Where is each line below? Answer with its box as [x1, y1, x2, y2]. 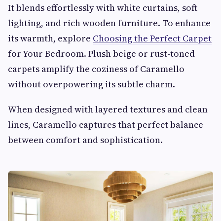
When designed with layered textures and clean [8, 103, 208, 115]
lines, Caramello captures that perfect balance [8, 118, 203, 131]
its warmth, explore [8, 32, 93, 44]
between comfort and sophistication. [8, 133, 163, 146]
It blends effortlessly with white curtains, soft [8, 1, 197, 14]
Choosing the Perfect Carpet [93, 32, 212, 44]
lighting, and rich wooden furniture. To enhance [8, 16, 211, 29]
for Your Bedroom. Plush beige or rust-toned [8, 47, 195, 60]
